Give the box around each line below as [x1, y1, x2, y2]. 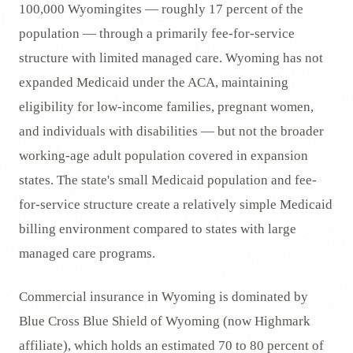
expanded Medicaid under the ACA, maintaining [19, 75, 288, 90]
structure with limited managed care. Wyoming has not [19, 50, 323, 65]
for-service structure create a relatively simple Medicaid [19, 197, 333, 212]
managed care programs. [19, 246, 155, 261]
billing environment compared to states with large [19, 221, 296, 236]
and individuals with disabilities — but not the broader [19, 124, 324, 139]
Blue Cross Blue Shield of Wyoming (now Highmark [19, 314, 310, 329]
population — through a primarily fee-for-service [19, 26, 295, 41]
